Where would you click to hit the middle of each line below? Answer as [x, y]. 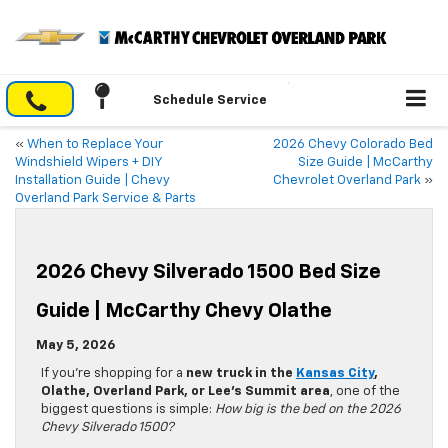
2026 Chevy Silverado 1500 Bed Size [208, 272]
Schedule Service [210, 101]
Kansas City [335, 374]
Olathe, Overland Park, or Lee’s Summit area [185, 392]
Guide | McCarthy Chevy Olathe [184, 311]
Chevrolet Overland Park [347, 181]
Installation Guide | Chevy [92, 181]
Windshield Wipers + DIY [88, 163]
